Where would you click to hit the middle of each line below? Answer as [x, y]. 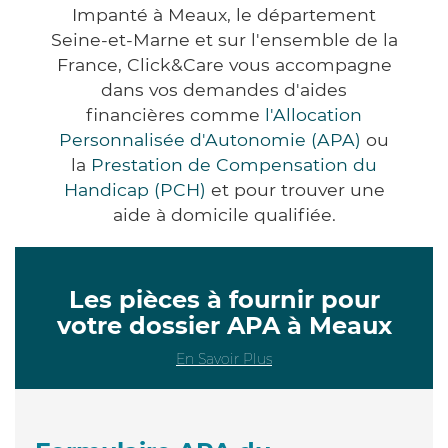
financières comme [175, 114]
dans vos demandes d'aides [224, 89]
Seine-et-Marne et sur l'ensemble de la [224, 39]
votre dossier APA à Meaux [224, 325]
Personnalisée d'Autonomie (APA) [210, 139]
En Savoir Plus [224, 358]
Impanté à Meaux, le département [224, 14]
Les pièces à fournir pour [224, 299]
